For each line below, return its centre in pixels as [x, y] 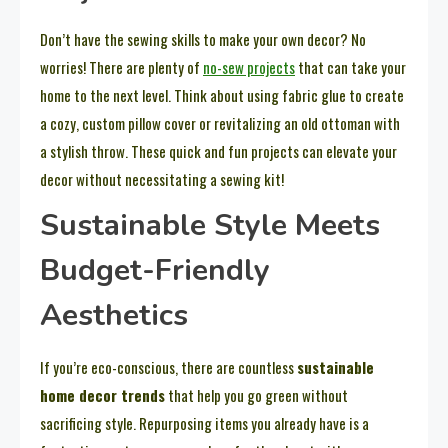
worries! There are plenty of [121, 66]
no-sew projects [249, 66]
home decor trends [102, 394]
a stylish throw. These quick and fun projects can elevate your [218, 150]
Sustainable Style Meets [210, 225]
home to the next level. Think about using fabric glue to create [222, 94]
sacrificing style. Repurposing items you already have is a [204, 422]
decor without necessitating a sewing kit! [162, 178]
